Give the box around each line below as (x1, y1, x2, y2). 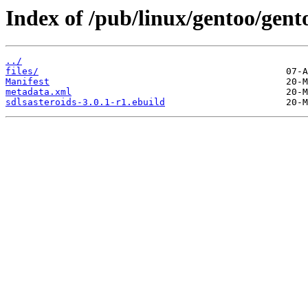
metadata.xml (5, 87, 71, 98)
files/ (5, 66, 38, 77)
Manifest (5, 76, 49, 87)
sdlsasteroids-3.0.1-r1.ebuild (5, 97, 165, 108)
